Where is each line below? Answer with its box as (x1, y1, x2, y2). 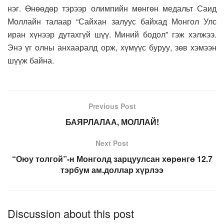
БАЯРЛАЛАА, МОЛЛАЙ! (65, 115, 159, 127)
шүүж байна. (7, 54, 54, 66)
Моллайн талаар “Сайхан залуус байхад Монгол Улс (7, 15, 216, 27)
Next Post (95, 137, 128, 148)
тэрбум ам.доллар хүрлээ (60, 163, 163, 175)
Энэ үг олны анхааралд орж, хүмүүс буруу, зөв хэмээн (7, 41, 216, 53)
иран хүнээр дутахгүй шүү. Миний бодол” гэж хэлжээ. (7, 28, 216, 40)
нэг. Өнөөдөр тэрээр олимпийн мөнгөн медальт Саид (7, 2, 216, 14)
